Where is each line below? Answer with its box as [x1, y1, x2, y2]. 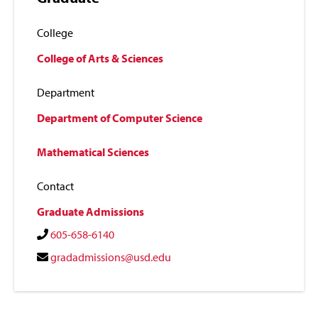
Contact [37, 179, 74, 194]
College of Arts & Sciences [37, 51, 163, 66]
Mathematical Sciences [37, 145, 149, 160]
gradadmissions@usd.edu [50, 250, 171, 265]
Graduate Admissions [37, 204, 144, 219]
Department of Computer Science [37, 111, 202, 126]
